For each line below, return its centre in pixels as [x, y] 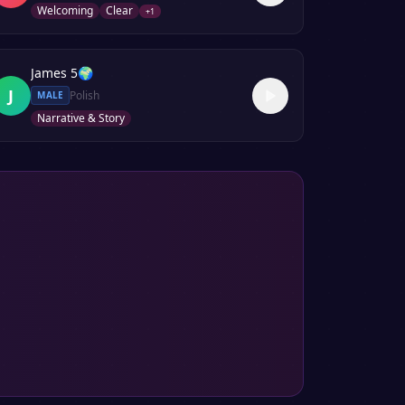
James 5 [55, 73]
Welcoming [66, 10]
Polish [85, 95]
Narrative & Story [81, 118]
